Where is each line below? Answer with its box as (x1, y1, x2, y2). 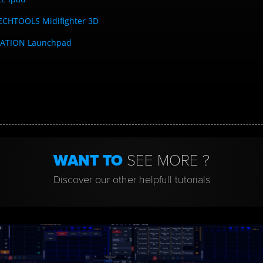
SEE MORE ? (127, 151, 210, 170)
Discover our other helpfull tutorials (53, 173, 210, 187)
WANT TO (53, 151, 127, 170)
